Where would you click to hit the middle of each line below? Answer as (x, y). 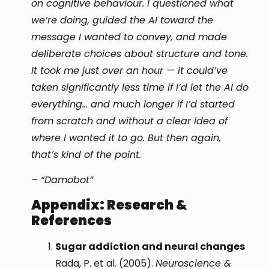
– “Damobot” (62, 180)
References (72, 220)
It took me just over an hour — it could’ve (130, 70)
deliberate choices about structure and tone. (140, 53)
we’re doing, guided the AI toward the (122, 20)
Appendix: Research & (110, 205)
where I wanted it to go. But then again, (126, 138)
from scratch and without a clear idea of (130, 121)
